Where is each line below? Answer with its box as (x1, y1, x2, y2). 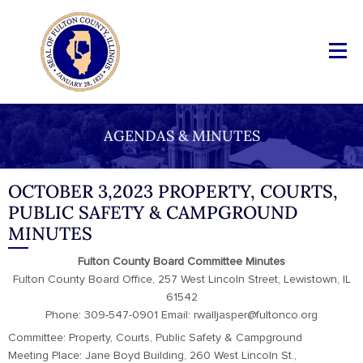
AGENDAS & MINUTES (103, 126, 260, 145)
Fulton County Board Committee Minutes (78, 256, 285, 267)
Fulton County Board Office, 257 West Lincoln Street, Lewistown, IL (12, 274, 351, 285)
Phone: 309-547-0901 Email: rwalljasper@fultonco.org (45, 310, 318, 321)
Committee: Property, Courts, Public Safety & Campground (8, 332, 302, 344)
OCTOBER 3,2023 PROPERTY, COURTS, (8, 180, 338, 203)
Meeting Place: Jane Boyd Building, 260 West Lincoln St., (8, 350, 297, 361)
